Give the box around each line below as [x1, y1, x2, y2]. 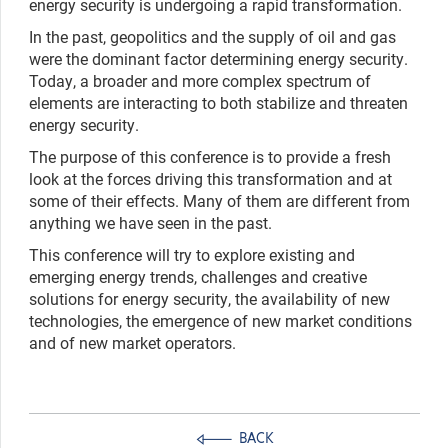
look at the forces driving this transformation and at [29, 167, 392, 189]
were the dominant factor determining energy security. [29, 47, 408, 69]
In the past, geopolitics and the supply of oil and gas [29, 25, 396, 47]
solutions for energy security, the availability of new [29, 287, 390, 309]
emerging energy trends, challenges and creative [29, 265, 367, 287]
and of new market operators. [29, 331, 236, 353]
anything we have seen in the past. [29, 211, 272, 233]
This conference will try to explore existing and [29, 243, 355, 265]
